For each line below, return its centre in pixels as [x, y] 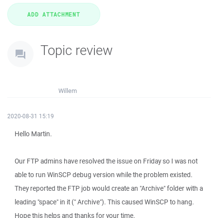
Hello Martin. [33, 134]
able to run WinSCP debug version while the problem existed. [104, 175]
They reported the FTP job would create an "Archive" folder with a [109, 188]
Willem [68, 91]
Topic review [77, 50]
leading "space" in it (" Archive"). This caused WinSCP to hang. [104, 202]
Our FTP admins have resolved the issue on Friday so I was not [106, 161]
